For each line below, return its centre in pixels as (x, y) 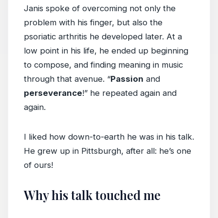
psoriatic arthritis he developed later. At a (103, 36)
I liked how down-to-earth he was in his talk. (109, 137)
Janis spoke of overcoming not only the (100, 8)
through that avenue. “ (67, 79)
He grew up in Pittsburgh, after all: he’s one (108, 151)
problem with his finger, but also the (93, 22)
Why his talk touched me (92, 195)
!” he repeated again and (129, 93)
